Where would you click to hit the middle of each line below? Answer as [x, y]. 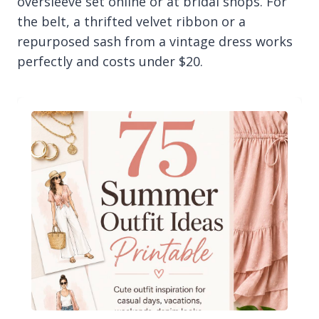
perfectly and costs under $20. [110, 62]
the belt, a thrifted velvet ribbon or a [131, 22]
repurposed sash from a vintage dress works [155, 42]
